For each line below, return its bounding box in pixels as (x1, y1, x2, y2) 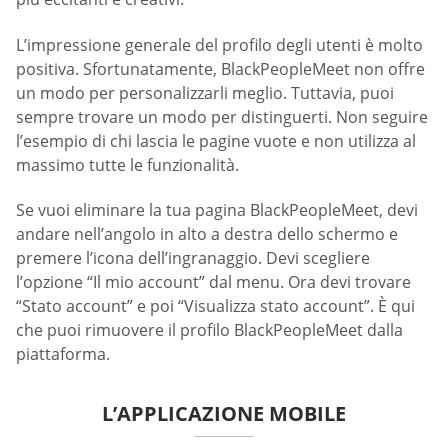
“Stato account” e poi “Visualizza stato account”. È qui (16, 295, 415, 318)
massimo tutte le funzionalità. (16, 153, 239, 176)
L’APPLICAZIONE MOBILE (102, 400, 346, 428)
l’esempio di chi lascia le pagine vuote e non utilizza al (16, 129, 416, 152)
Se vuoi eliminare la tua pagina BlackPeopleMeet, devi (16, 199, 418, 222)
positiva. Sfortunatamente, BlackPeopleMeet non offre (16, 57, 425, 80)
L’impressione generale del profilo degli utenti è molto (16, 33, 423, 56)
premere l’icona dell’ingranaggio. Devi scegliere (16, 247, 370, 270)
